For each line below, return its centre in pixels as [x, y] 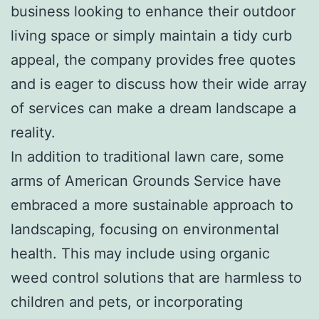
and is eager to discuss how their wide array [159, 84]
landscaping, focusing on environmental [145, 229]
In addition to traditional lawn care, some [147, 156]
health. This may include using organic [140, 253]
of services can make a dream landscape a [153, 108]
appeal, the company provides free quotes [153, 59]
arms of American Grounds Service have [146, 181]
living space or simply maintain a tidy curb [151, 35]
